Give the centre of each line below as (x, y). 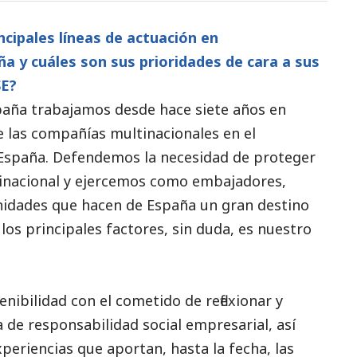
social (162, 324)
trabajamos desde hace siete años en (157, 109)
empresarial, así (239, 324)
